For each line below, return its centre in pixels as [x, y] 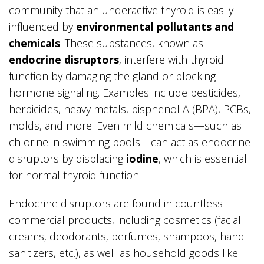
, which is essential [203, 159]
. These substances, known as [132, 43]
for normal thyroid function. [75, 175]
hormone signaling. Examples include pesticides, [125, 93]
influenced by [42, 27]
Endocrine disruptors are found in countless [116, 204]
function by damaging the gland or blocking [112, 76]
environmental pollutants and [155, 27]
